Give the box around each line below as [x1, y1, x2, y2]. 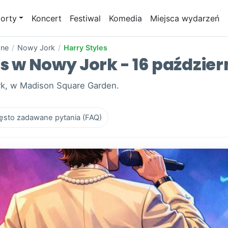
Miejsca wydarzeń [150, 13, 220, 23]
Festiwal [70, 13, 101, 23]
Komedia [109, 13, 142, 23]
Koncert [32, 13, 62, 23]
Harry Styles [64, 43, 107, 52]
